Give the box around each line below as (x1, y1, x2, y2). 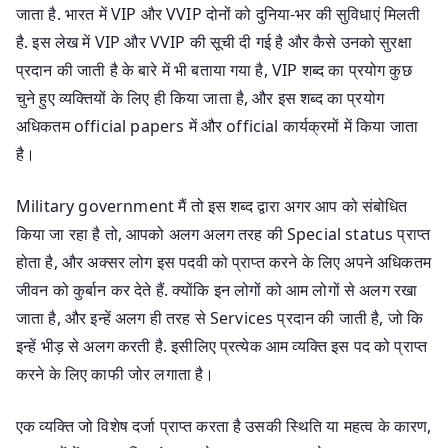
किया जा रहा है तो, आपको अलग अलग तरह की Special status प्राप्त (16, 222, 430, 245)
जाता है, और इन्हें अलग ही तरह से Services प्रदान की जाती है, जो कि (16, 306, 424, 329)
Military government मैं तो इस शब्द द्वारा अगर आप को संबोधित (16, 194, 408, 217)
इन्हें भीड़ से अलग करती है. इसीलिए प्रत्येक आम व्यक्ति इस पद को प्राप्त (16, 334, 428, 357)
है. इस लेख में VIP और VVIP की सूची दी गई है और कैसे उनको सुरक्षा (16, 30, 412, 53)
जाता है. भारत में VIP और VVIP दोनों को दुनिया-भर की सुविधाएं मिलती (16, 2, 421, 25)
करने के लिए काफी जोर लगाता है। (16, 362, 215, 385)
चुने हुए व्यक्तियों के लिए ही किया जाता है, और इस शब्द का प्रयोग (16, 86, 384, 109)
